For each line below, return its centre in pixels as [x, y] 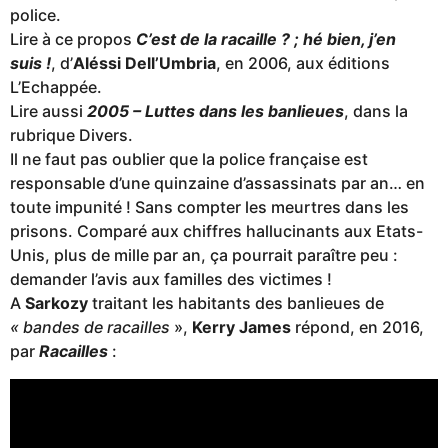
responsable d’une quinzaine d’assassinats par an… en [217, 183]
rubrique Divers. [71, 135]
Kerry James [241, 327]
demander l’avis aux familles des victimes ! [171, 279]
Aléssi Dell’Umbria [144, 63]
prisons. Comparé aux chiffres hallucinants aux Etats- [216, 231]
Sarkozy [56, 303]
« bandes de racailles [90, 327]
